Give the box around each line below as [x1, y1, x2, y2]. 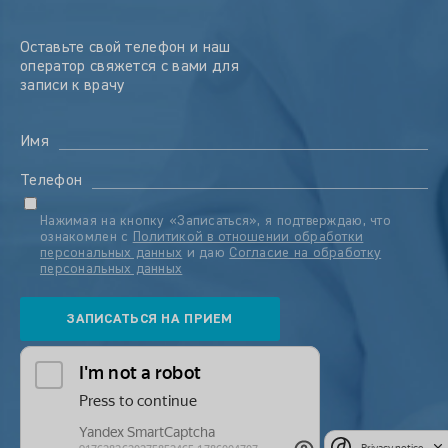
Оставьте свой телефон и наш [20, 40, 231, 57]
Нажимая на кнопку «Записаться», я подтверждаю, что [40, 214, 391, 229]
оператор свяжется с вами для [20, 59, 239, 76]
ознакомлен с [40, 230, 133, 245]
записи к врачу [20, 78, 125, 95]
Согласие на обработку [229, 246, 382, 261]
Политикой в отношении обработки [132, 230, 364, 245]
